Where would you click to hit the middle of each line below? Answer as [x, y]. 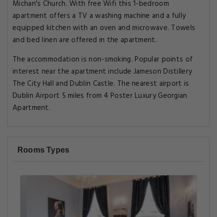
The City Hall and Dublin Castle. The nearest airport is [101, 84]
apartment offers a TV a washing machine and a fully [99, 16]
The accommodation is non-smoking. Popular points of [103, 60]
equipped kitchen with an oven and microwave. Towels [104, 28]
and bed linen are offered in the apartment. [85, 40]
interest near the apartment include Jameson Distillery [102, 72]
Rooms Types [44, 150]
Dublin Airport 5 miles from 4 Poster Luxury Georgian [100, 96]
